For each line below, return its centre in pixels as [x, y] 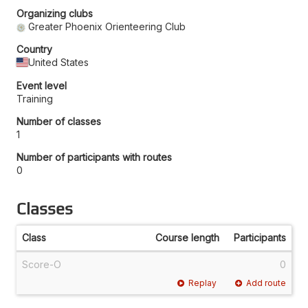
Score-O [42, 264]
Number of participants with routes [94, 157]
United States [59, 62]
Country [34, 49]
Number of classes [59, 121]
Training [35, 98]
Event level [42, 85]
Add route [266, 283]
